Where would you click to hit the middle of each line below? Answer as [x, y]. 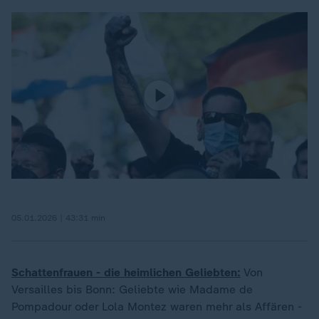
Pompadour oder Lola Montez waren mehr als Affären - [157, 306]
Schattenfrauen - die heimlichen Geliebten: [126, 272]
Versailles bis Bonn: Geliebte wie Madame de [132, 289]
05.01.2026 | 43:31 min [58, 218]
